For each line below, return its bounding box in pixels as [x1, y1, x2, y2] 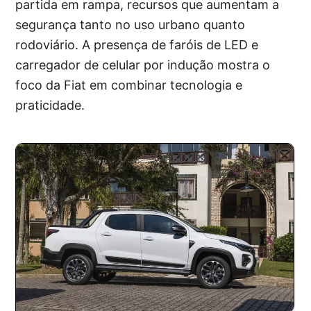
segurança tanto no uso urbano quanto [15, 17, 246, 32]
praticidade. [15, 97, 85, 112]
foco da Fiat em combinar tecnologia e [15, 77, 243, 92]
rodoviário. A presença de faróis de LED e [15, 37, 259, 52]
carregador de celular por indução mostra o [15, 57, 271, 72]
